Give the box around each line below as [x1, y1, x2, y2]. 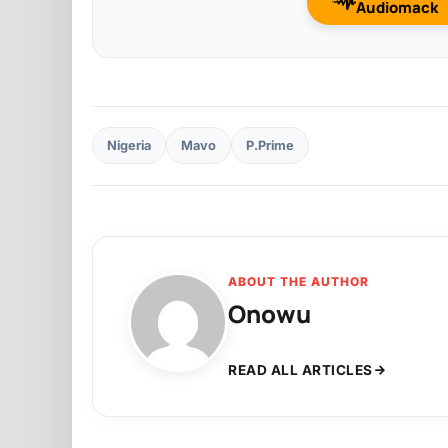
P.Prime [246, 138, 294, 154]
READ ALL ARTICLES [228, 361, 373, 378]
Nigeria [107, 138, 151, 154]
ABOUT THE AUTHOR [228, 273, 369, 289]
